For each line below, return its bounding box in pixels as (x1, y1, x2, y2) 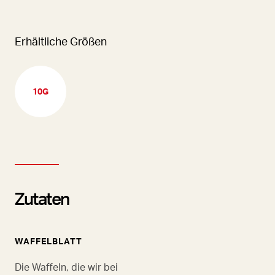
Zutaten (15, 187, 69, 209)
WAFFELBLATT (15, 236, 82, 246)
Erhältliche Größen (15, 34, 107, 48)
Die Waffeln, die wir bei (15, 260, 118, 273)
